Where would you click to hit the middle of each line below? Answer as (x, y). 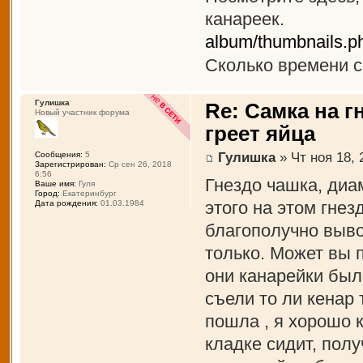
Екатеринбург (88, 194)
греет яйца (261, 134)
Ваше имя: (55, 184)
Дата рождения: (66, 203)
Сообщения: (58, 155)
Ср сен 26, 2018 (139, 164)
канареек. (245, 19)
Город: (47, 194)
